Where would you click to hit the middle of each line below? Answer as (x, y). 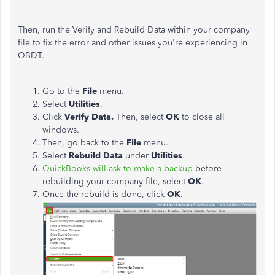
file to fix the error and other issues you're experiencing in (133, 43)
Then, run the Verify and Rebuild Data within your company (134, 30)
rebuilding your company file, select (115, 181)
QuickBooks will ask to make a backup (118, 168)
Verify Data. (90, 117)
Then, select (141, 117)
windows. (61, 130)
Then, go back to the (84, 143)
